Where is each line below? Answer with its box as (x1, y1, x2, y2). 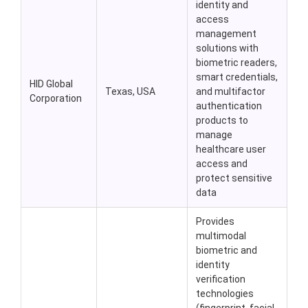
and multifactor (196, 86, 265, 98)
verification (196, 274, 245, 285)
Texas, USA (105, 86, 155, 98)
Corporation (30, 93, 82, 104)
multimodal (196, 230, 246, 242)
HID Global (30, 78, 73, 90)
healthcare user (196, 144, 266, 155)
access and (196, 158, 247, 170)
